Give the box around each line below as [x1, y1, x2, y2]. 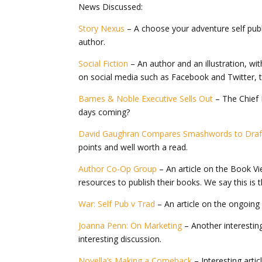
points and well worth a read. [78, 141, 188, 153]
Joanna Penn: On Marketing [78, 219, 182, 231]
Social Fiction [78, 57, 129, 69]
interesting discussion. [78, 233, 162, 244]
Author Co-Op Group [78, 163, 157, 174]
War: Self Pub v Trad [78, 198, 156, 209]
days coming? [78, 106, 130, 118]
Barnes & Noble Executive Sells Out [78, 92, 213, 104]
